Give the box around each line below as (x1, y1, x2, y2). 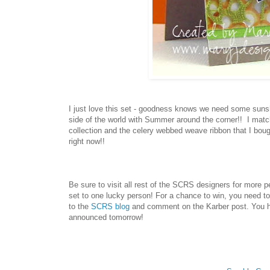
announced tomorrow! (69, 213, 143, 222)
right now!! (69, 137, 105, 146)
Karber (206, 202, 229, 212)
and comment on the (130, 202, 204, 212)
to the (69, 202, 91, 212)
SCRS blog (91, 202, 130, 212)
